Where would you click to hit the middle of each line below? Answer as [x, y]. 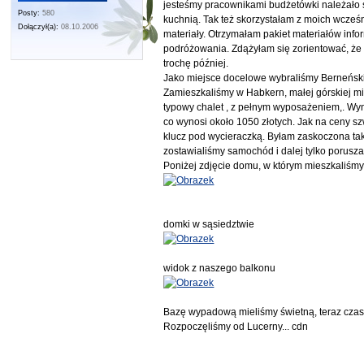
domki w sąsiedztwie [209, 224]
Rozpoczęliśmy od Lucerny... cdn [236, 326]
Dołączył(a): [39, 27]
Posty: [29, 13]
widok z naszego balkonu [220, 268]
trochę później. [196, 63]
